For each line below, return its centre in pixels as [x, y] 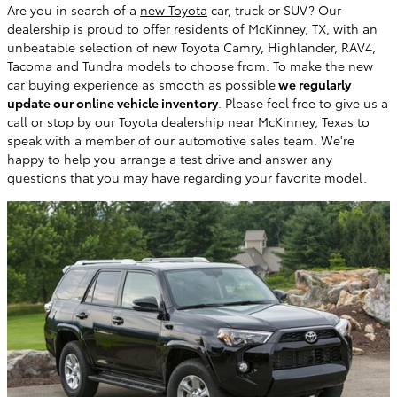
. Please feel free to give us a [303, 103]
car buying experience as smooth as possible [141, 85]
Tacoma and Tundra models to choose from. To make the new [190, 66]
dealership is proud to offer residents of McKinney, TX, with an [192, 29]
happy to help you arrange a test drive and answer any [170, 159]
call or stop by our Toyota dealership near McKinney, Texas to [188, 122]
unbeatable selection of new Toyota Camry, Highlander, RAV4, [191, 47]
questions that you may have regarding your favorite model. [187, 178]
